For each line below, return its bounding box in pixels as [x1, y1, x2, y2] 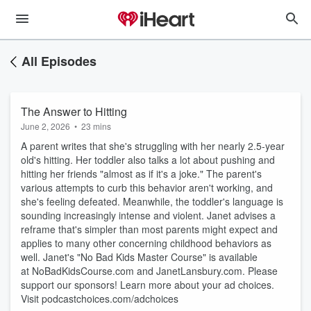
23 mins [81, 120, 111, 132]
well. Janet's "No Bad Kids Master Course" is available [21, 250, 258, 264]
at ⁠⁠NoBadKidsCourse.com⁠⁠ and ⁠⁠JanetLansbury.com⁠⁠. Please [21, 264, 278, 278]
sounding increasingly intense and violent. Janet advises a [21, 208, 276, 222]
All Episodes [22, 52, 96, 70]
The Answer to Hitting [21, 103, 127, 119]
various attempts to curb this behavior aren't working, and [21, 180, 273, 194]
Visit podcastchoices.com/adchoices [21, 292, 178, 305]
